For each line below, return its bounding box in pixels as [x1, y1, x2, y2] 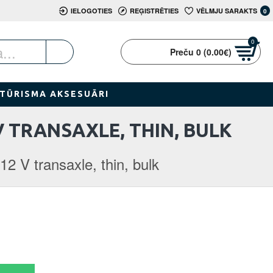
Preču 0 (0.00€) [170, 45, 232, 58]
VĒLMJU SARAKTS [196, 5, 257, 15]
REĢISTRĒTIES [129, 5, 179, 15]
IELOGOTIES [70, 5, 112, 15]
